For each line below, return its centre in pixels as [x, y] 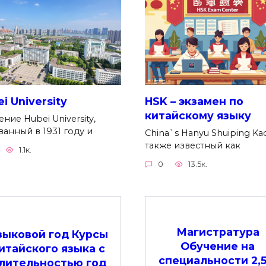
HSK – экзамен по [194, 101]
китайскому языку [198, 115]
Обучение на [218, 246]
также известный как [193, 145]
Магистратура [218, 232]
